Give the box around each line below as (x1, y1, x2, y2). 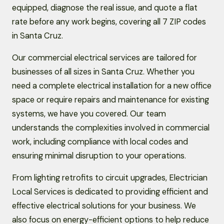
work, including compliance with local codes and (12, 136, 188, 147)
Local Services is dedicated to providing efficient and (12, 186, 208, 197)
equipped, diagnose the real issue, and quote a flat (12, 2, 197, 13)
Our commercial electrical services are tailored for (12, 52, 197, 63)
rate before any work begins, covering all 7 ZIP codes (12, 16, 206, 27)
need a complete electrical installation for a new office (12, 80, 211, 91)
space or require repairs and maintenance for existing (12, 94, 209, 105)
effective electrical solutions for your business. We (12, 200, 196, 211)
